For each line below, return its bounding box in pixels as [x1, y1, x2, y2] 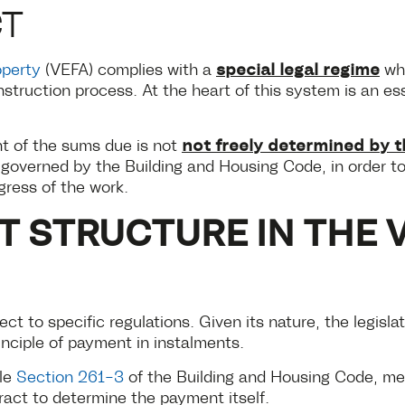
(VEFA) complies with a [41, 58, 216, 79]
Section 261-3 [16, 364, 124, 385]
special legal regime [216, 57, 380, 80]
